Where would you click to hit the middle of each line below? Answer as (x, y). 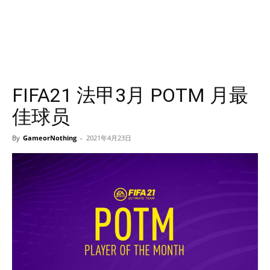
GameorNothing (50, 138)
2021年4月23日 (109, 138)
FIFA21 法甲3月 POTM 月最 (130, 95)
